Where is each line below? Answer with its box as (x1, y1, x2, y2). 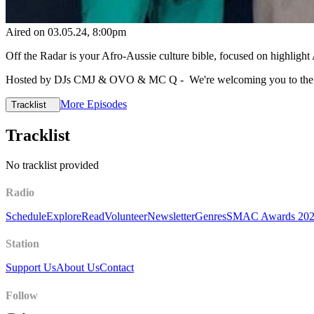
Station (6, 238, 39, 250)
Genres (195, 210, 226, 222)
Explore (46, 210, 81, 222)
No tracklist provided (6, 158, 99, 171)
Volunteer (104, 210, 147, 222)
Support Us (6, 261, 56, 274)
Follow (6, 289, 38, 301)
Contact (100, 261, 134, 274)
